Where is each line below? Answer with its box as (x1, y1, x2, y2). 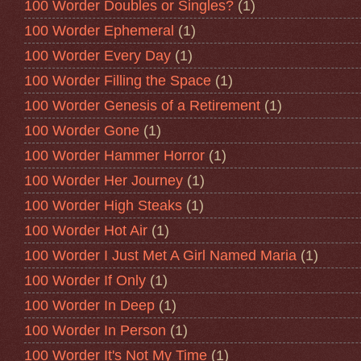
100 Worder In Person (24, 322, 166, 338)
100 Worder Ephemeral (24, 22, 174, 39)
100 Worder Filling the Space (24, 72, 211, 89)
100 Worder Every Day (24, 47, 171, 64)
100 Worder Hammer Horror (24, 147, 205, 164)
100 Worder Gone (24, 122, 139, 139)
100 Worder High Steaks (24, 197, 182, 214)
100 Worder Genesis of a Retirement (24, 97, 260, 114)
